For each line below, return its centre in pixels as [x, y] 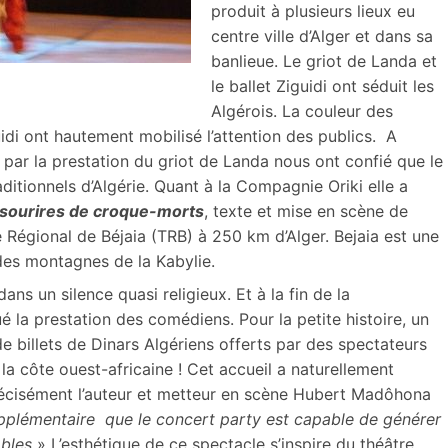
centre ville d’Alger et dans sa [322, 35]
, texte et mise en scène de [306, 210]
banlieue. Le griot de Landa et [324, 60]
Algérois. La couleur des [302, 110]
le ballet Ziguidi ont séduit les [322, 85]
